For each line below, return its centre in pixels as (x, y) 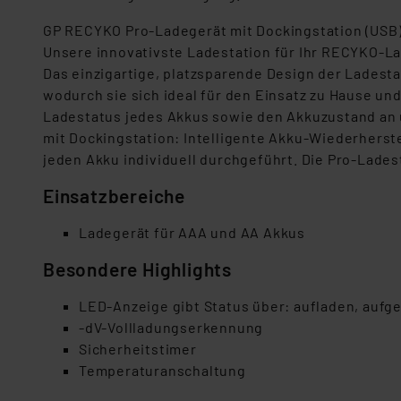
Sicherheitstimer (138, 349)
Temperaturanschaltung (162, 370)
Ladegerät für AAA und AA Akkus (192, 232)
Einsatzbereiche (114, 196)
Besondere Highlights (137, 269)
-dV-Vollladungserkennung (171, 327)
